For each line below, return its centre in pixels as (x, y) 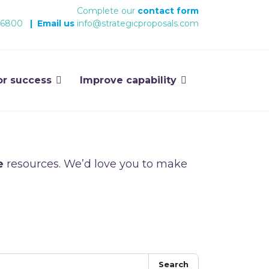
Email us (57, 23)
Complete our (107, 11)
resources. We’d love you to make (95, 164)
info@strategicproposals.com (138, 23)
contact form (168, 11)
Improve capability (128, 80)
